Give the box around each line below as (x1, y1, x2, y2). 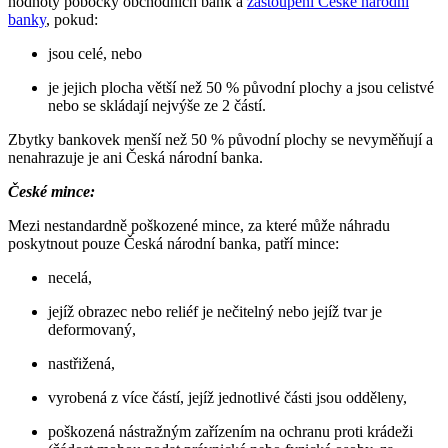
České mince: (8, 182, 95, 200)
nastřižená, (48, 354, 115, 372)
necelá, (48, 268, 92, 286)
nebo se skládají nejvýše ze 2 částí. (48, 96, 266, 114)
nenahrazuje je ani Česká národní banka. (8, 148, 263, 166)
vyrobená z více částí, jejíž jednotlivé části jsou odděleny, (48, 388, 407, 406)
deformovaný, (48, 320, 136, 338)
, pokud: (46, 10, 98, 28)
